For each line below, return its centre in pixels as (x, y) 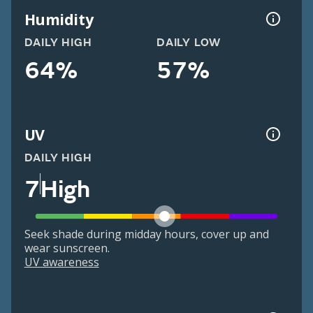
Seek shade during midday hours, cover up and (146, 234)
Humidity (59, 19)
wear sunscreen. (67, 248)
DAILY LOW (189, 43)
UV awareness (61, 262)
